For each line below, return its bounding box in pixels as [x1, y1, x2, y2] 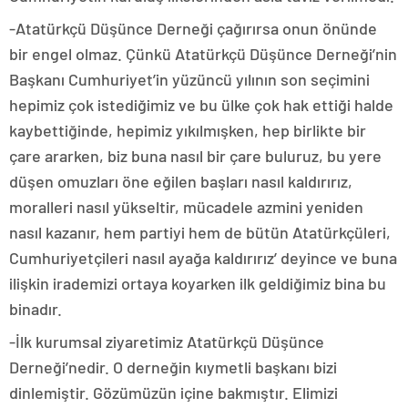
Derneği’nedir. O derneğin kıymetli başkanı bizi [9, 357, 337, 378]
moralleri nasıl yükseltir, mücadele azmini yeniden [9, 197, 363, 218]
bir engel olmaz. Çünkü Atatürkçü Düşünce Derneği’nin [9, 44, 397, 65]
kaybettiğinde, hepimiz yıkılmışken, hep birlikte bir [9, 120, 366, 141]
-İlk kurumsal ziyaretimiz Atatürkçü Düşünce [9, 331, 324, 352]
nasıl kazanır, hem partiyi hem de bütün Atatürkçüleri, [9, 222, 391, 243]
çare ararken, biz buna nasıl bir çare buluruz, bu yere [9, 146, 382, 167]
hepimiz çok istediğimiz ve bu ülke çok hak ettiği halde [9, 95, 393, 116]
